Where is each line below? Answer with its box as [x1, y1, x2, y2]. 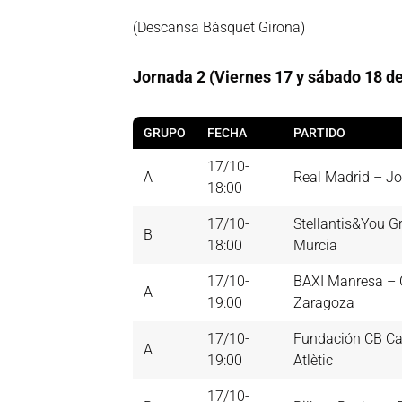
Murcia [293, 237, 337, 255]
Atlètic [293, 352, 333, 370]
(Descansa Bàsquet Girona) [133, 19, 305, 37]
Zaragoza [293, 294, 354, 312]
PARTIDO [293, 126, 345, 141]
